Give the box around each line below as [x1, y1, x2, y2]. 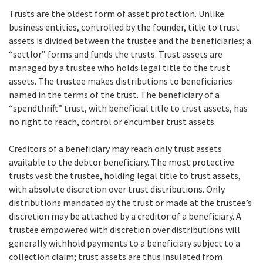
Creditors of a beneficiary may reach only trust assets [9, 142, 222, 154]
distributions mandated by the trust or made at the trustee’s [9, 196, 252, 208]
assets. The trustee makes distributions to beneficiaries [9, 75, 232, 87]
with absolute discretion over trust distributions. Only [9, 183, 225, 195]
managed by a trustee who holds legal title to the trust [9, 61, 230, 73]
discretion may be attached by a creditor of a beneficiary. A [9, 210, 241, 222]
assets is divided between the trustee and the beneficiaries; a [9, 34, 251, 46]
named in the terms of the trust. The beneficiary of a [9, 88, 220, 100]
